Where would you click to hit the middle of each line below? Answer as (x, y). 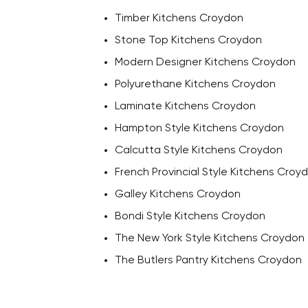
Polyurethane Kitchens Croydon (195, 85)
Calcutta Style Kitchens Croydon (199, 151)
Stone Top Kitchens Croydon (188, 41)
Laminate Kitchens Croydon (185, 107)
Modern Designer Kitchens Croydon (205, 63)
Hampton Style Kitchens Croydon (199, 129)
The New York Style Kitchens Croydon (210, 239)
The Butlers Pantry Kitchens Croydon (208, 261)
